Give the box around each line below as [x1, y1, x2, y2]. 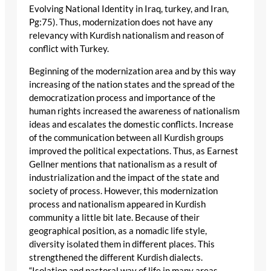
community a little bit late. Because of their [29, 212, 200, 223]
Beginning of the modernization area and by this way [29, 65, 236, 76]
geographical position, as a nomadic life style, [29, 225, 207, 236]
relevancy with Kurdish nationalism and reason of [29, 30, 224, 41]
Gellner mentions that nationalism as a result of [29, 158, 217, 169]
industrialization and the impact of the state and [29, 172, 219, 183]
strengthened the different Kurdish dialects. [29, 252, 203, 263]
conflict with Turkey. [29, 43, 109, 54]
